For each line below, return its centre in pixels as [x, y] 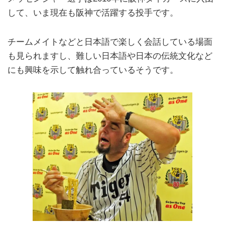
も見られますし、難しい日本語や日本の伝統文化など [110, 56]
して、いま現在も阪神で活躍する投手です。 [93, 13]
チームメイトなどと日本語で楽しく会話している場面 [110, 42]
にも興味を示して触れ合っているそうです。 [93, 70]
